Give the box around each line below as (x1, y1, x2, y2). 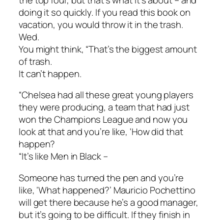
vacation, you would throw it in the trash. (19, 18, 183, 31)
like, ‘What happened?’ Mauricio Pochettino (19, 183, 195, 196)
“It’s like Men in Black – (19, 150, 108, 163)
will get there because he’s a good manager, (19, 195, 198, 209)
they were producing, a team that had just (19, 101, 190, 114)
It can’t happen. (19, 67, 82, 80)
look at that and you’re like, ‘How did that (19, 125, 183, 138)
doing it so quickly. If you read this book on (19, 5, 191, 19)
